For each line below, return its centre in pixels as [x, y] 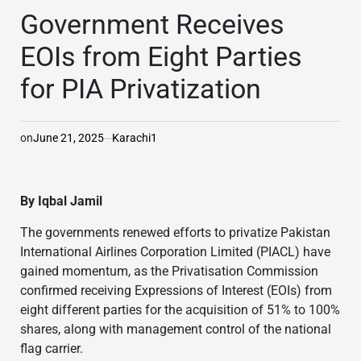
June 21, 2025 [68, 138]
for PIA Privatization [141, 89]
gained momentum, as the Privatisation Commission [169, 272]
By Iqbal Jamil [61, 201]
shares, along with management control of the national [176, 330]
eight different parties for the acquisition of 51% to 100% [180, 310]
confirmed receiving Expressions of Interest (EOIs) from [176, 291]
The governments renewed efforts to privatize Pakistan [175, 233]
